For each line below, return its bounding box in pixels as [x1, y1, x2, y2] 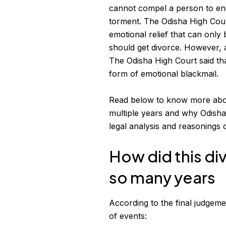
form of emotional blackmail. [109, 69, 219, 79]
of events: [109, 210, 147, 221]
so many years [109, 167, 216, 188]
